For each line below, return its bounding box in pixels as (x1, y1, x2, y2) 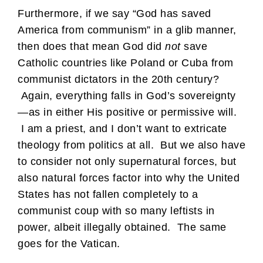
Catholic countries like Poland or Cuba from (18, 57, 234, 69)
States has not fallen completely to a (18, 188, 198, 201)
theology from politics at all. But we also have (18, 139, 245, 151)
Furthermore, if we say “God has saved (18, 8, 211, 20)
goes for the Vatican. (18, 238, 120, 250)
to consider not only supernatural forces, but (18, 156, 237, 168)
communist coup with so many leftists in (18, 205, 215, 217)
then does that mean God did (18, 41, 165, 53)
